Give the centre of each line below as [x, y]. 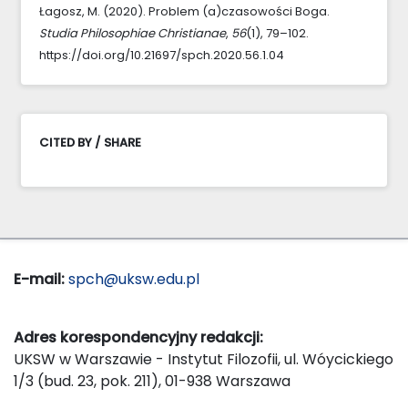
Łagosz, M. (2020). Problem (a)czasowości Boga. [184, 11]
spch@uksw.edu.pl [134, 279]
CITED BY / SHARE [90, 142]
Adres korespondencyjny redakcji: [138, 337]
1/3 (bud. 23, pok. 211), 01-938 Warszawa [152, 381]
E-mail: [39, 279]
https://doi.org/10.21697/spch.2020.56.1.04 [162, 55]
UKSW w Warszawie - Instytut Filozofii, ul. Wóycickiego [204, 359]
